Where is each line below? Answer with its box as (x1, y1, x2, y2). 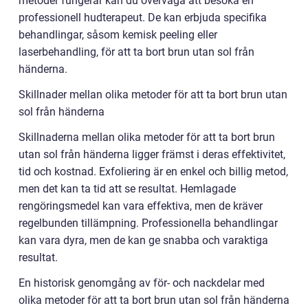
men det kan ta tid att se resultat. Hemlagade (19, 182, 236, 195)
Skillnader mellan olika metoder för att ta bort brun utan (19, 88, 287, 101)
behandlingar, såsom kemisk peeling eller (19, 28, 217, 41)
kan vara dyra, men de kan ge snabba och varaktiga (19, 234, 268, 247)
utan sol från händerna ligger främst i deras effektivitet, (19, 148, 285, 161)
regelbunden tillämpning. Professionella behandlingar (19, 217, 278, 230)
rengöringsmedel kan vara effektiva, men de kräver (19, 199, 263, 212)
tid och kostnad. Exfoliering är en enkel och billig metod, (19, 165, 288, 178)
